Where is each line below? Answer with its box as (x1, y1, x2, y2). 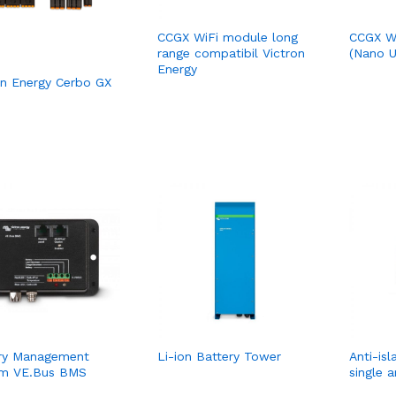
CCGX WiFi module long (156, 30, 298, 45)
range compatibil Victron (156, 46, 305, 61)
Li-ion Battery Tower (156, 349, 281, 364)
